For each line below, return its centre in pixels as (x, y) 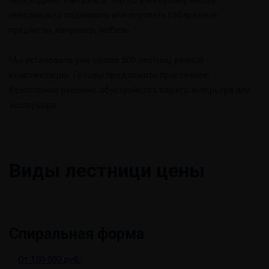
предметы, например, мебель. (70, 30)
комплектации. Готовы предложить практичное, (109, 75)
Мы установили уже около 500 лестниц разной (106, 60)
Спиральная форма (77, 234)
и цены (173, 171)
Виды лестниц (75, 171)
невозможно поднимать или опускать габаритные (113, 15)
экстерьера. (33, 105)
